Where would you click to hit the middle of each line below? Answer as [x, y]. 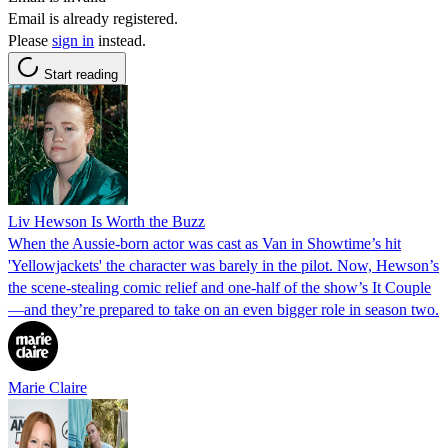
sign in [73, 40]
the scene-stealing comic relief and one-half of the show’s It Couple [219, 287]
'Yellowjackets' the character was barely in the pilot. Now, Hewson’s [223, 265]
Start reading [81, 74]
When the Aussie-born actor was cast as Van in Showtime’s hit [204, 243]
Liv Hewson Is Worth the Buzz [106, 221]
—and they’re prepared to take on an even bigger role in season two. [223, 309]
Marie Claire [47, 387]
